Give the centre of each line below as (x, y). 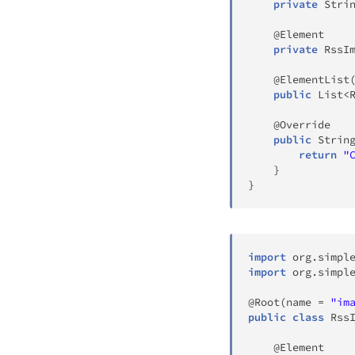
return (318, 155)
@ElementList (311, 79)
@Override (302, 124)
